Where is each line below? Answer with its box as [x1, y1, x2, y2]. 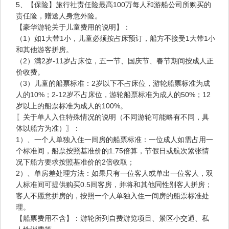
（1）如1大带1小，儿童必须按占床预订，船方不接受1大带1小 [16, 34, 215, 43]
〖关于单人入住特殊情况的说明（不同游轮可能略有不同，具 [16, 113, 209, 122]
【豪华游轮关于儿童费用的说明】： [16, 23, 130, 32]
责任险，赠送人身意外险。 [16, 12, 102, 20]
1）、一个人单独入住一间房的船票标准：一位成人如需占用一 [16, 135, 213, 144]
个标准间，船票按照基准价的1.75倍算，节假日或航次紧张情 [16, 147, 209, 155]
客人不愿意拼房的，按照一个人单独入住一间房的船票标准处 [16, 192, 209, 200]
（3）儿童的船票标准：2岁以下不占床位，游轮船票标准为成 [16, 79, 210, 88]
